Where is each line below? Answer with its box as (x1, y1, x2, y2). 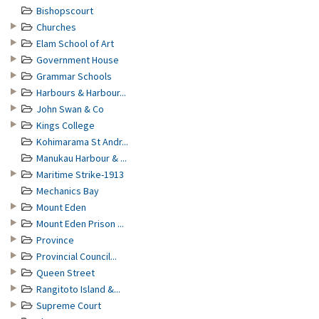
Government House (36, 53, 119, 66)
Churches (36, 21, 76, 33)
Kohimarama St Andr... (36, 135, 128, 148)
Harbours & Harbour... (36, 86, 126, 99)
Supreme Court (36, 299, 101, 312)
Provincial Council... (36, 250, 117, 263)
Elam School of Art (36, 37, 114, 50)
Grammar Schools (36, 70, 112, 83)
